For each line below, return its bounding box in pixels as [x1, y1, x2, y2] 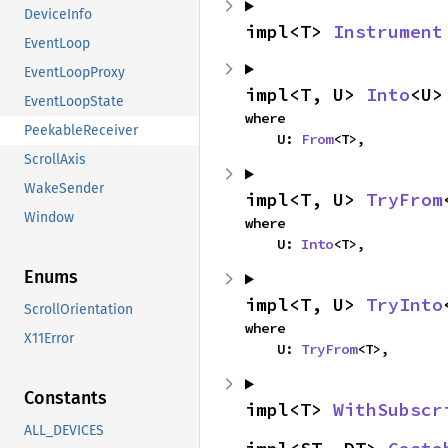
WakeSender [24, 180, 104, 198]
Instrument [333, 19, 443, 43]
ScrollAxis [24, 151, 86, 169]
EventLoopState [24, 93, 124, 111]
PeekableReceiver [24, 122, 138, 140]
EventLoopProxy [24, 64, 125, 82]
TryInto [366, 292, 443, 316]
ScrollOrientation [24, 301, 133, 319]
